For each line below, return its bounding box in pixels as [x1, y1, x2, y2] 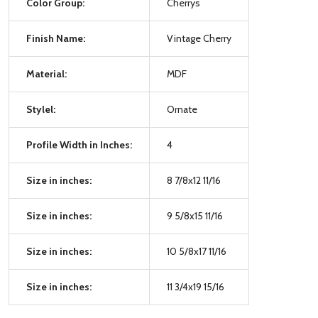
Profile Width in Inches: [26, 138, 132, 151]
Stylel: [26, 102, 55, 116]
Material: [26, 67, 67, 80]
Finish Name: [26, 31, 85, 45]
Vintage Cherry [167, 31, 231, 45]
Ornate [167, 102, 197, 116]
